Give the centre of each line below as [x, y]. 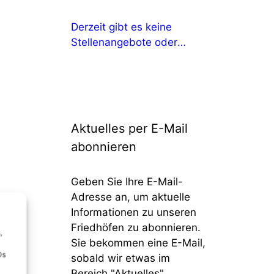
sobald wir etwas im [120, 258]
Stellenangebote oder [124, 42]
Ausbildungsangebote [125, 57]
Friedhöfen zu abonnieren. [136, 228]
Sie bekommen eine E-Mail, [138, 243]
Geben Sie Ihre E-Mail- [127, 182]
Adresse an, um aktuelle [131, 197]
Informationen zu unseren [134, 212]
